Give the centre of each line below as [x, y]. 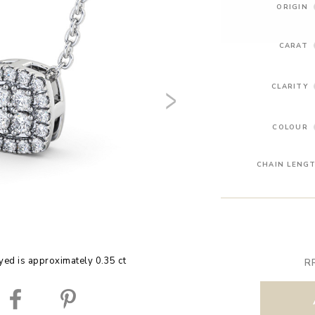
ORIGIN [292, 6]
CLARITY [290, 86]
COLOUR [290, 127]
